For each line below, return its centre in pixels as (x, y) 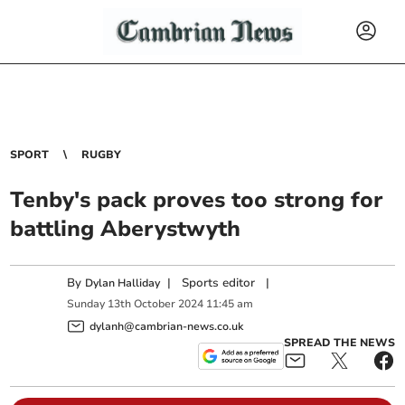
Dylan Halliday (123, 283)
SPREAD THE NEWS (339, 342)
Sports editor (219, 283)
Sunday (86, 304)
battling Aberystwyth (126, 229)
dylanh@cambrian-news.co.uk (167, 326)
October (155, 304)
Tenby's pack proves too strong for (197, 200)
